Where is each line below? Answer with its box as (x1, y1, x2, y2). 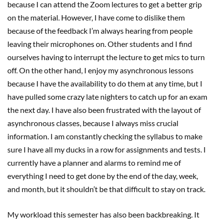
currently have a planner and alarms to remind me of (7, 157, 181, 167)
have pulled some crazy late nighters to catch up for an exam (7, 91, 207, 101)
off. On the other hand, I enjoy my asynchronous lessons (7, 65, 194, 75)
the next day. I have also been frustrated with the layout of (7, 105, 201, 114)
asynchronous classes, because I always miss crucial (7, 118, 178, 128)
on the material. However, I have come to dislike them (7, 12, 185, 22)
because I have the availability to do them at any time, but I (7, 78, 202, 88)
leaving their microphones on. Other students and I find (7, 39, 192, 48)
